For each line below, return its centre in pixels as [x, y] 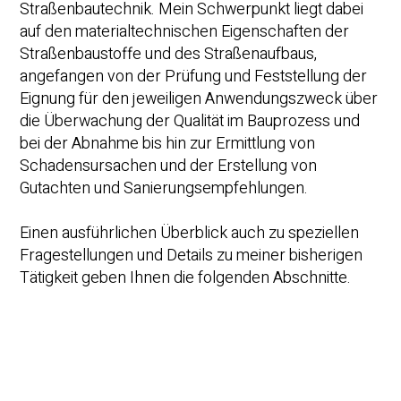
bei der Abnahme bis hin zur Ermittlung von [168, 144]
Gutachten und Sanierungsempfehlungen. [164, 189]
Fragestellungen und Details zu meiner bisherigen [192, 256]
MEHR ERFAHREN [98, 337]
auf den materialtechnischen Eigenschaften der [185, 32]
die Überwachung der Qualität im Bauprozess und [190, 122]
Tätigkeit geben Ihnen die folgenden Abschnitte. [186, 278]
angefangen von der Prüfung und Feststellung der [194, 77]
